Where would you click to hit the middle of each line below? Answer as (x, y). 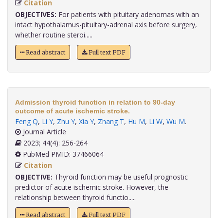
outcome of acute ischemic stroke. (73, 111)
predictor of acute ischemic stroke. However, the (92, 187)
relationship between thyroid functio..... (75, 198)
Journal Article (44, 132)
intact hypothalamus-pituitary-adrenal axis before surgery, (106, 25)
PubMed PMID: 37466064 (62, 154)
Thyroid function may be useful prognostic (120, 177)
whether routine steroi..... (54, 35)
